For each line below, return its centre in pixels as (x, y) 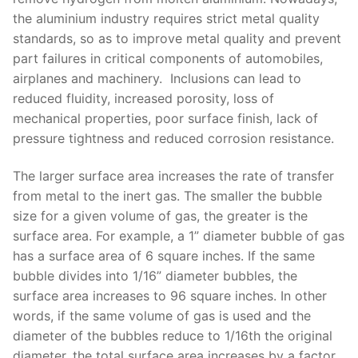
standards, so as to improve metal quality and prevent (177, 38)
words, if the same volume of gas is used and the (162, 316)
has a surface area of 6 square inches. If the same (164, 256)
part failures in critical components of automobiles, (168, 58)
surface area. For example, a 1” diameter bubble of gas (179, 236)
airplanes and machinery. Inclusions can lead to (157, 78)
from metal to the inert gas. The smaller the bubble (167, 196)
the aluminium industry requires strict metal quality (166, 18)
